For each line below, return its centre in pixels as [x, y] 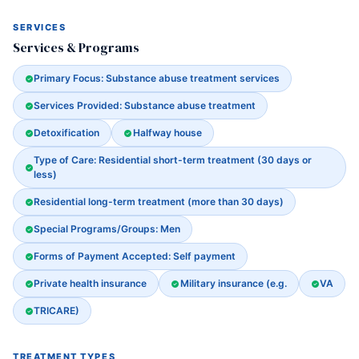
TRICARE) [57, 311]
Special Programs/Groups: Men [107, 229]
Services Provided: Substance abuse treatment [145, 105]
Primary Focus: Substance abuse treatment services [157, 78]
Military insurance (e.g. [233, 283]
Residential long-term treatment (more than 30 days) [159, 202]
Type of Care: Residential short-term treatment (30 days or [173, 160]
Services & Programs [76, 47]
